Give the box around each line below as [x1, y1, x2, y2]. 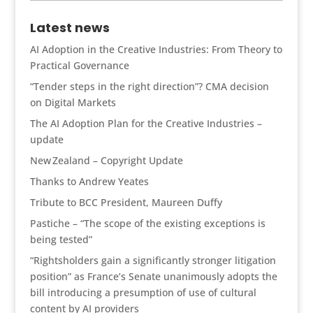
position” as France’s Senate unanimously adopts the [29, 270, 277, 283]
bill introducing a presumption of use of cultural [29, 286, 256, 299]
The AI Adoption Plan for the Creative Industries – [29, 117, 262, 130]
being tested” [29, 233, 92, 246]
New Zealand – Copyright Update [29, 154, 183, 167]
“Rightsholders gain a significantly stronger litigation [29, 254, 276, 267]
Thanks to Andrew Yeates [29, 175, 149, 188]
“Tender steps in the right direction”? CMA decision [29, 80, 269, 93]
